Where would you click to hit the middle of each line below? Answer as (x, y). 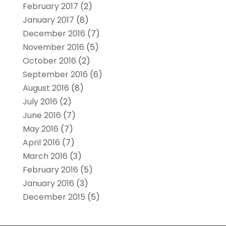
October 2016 (49, 61)
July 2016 (40, 101)
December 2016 (54, 33)
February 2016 (50, 169)
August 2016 (46, 88)
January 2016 (48, 183)
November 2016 (53, 47)
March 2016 (45, 156)
